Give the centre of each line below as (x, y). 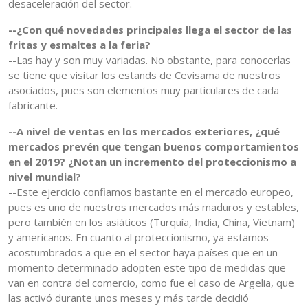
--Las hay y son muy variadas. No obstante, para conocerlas (150, 60)
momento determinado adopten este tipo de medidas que (147, 268)
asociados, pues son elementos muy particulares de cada (144, 90)
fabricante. (33, 106)
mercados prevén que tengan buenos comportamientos (154, 147)
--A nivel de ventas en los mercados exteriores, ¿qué (144, 132)
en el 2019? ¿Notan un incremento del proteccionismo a (152, 162)
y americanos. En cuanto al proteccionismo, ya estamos (139, 238)
